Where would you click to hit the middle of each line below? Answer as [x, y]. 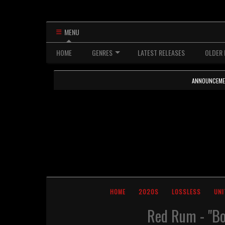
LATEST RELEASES [161, 52]
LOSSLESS [186, 192]
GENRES [102, 52]
